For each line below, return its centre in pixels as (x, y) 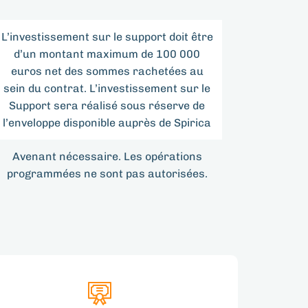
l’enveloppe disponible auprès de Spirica (107, 123)
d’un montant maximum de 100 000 (107, 54)
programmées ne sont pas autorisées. (107, 174)
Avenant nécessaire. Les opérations (107, 157)
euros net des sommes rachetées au (107, 71)
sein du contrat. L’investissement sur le (107, 89)
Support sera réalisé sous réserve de (107, 106)
